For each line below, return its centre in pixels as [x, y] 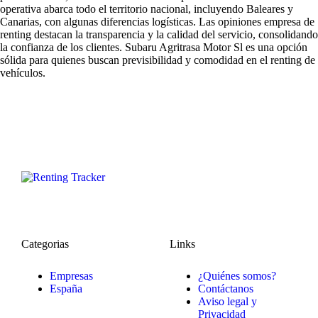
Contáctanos [226, 289]
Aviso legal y [227, 302]
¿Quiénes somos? [237, 276]
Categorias [45, 244]
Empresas [71, 276]
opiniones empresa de [266, 22]
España [66, 289]
